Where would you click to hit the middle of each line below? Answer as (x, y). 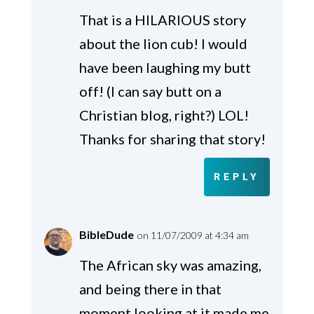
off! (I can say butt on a (150, 91)
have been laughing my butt (165, 68)
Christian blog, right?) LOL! (164, 115)
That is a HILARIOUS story (162, 20)
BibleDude (106, 235)
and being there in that (150, 289)
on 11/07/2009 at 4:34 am (193, 235)
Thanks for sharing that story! (172, 139)
